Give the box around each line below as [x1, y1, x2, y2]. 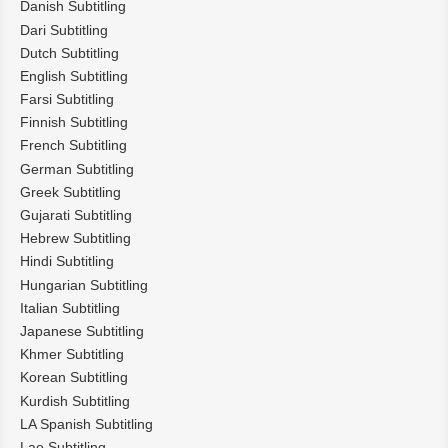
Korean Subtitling [20, 369, 128, 386]
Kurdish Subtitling [20, 392, 130, 409]
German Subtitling [20, 160, 134, 177]
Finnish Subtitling [20, 114, 128, 131]
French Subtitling [20, 137, 127, 154]
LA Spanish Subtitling [20, 415, 153, 432]
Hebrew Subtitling [20, 230, 131, 247]
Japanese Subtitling [20, 322, 144, 339]
